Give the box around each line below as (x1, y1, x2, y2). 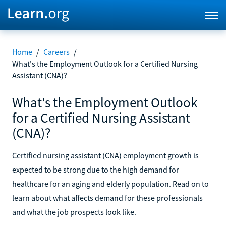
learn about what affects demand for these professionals (12, 192, 203, 203)
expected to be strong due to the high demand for (12, 164, 179, 175)
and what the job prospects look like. (12, 206, 136, 217)
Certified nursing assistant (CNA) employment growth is (12, 150, 199, 160)
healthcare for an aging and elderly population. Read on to (12, 178, 209, 189)
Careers (43, 47, 70, 57)
